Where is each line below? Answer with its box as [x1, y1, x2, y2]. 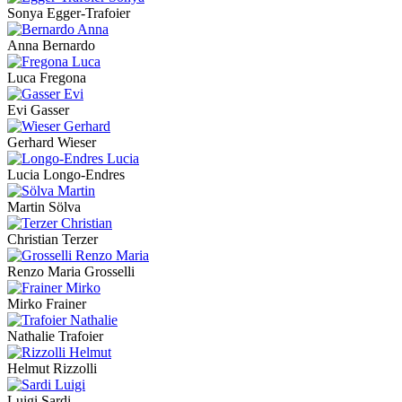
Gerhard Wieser [7, 135, 96, 151]
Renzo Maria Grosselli [7, 264, 135, 280]
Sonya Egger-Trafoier [7, 5, 130, 22]
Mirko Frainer [7, 296, 86, 312]
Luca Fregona [7, 70, 86, 86]
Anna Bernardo [7, 38, 95, 54]
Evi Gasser [7, 102, 69, 118]
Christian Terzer [7, 232, 98, 248]
